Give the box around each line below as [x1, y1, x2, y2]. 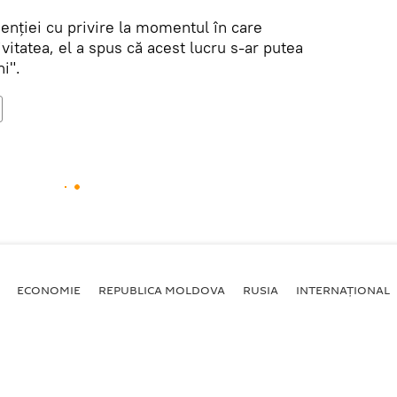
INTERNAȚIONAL [296, 282, 390, 298]
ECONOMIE [17, 282, 81, 298]
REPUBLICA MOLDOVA [98, 282, 225, 298]
